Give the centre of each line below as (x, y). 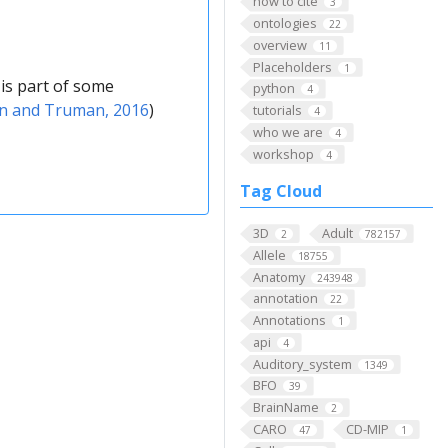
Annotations (289, 320)
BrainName (285, 407)
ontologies (284, 23)
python (273, 88)
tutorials (277, 110)
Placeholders (292, 66)
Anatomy (278, 276)
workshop (283, 153)
